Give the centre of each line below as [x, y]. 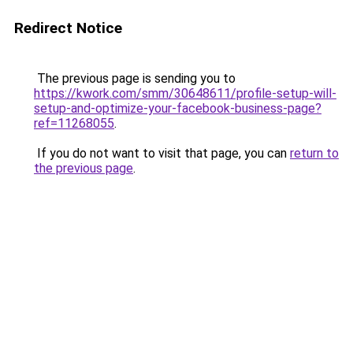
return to [314, 153]
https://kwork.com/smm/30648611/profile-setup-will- [185, 93]
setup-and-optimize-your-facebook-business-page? [178, 108]
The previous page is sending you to [135, 78]
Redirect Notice [68, 28]
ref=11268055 [74, 123]
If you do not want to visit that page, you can [162, 153]
